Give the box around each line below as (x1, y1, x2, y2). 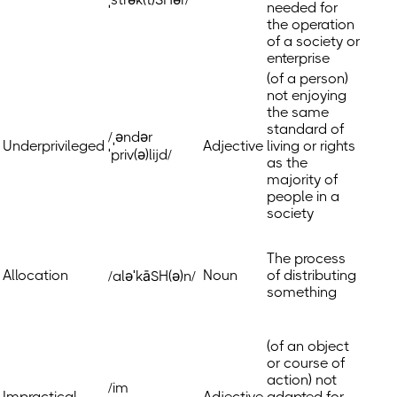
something (267, 284, 337, 301)
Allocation (3, 267, 68, 284)
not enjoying (267, 87, 346, 105)
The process (267, 250, 346, 268)
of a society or (267, 33, 360, 51)
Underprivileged (3, 137, 105, 155)
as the (267, 154, 307, 172)
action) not (267, 371, 337, 389)
